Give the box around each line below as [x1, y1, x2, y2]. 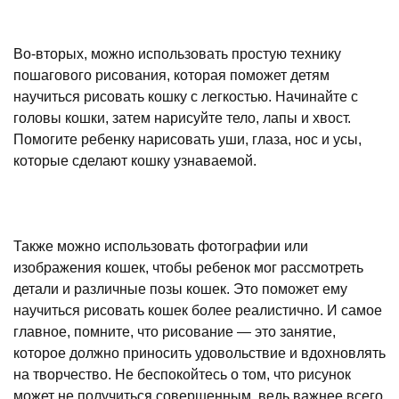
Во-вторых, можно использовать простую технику [13, 45, 341, 61]
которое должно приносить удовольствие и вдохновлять [13, 345, 386, 361]
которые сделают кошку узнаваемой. [13, 152, 256, 168]
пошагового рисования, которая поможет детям [13, 67, 330, 83]
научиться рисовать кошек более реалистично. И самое [13, 302, 382, 318]
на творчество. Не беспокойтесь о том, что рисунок [13, 366, 351, 382]
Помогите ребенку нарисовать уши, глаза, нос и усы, [13, 131, 362, 147]
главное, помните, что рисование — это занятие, [13, 323, 336, 339]
